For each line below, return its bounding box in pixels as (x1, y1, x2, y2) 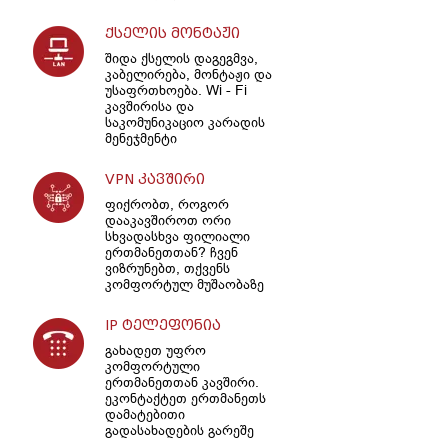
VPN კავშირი (104, 170, 205, 188)
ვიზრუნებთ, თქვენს (104, 259, 230, 276)
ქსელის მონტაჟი (104, 24, 240, 42)
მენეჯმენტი (104, 129, 177, 146)
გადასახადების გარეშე (104, 421, 254, 438)
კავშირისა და (104, 97, 194, 114)
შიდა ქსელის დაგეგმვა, (104, 49, 258, 66)
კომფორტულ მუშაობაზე (104, 275, 264, 292)
